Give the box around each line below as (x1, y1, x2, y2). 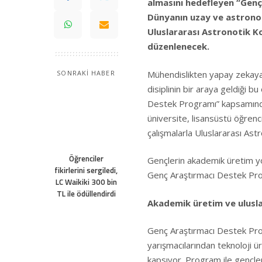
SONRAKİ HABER (57, 68, 115, 77)
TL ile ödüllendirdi (56, 188, 116, 199)
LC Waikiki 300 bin (55, 176, 117, 188)
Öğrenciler (68, 153, 104, 164)
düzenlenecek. (147, 40, 209, 52)
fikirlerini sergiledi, (54, 164, 118, 176)
